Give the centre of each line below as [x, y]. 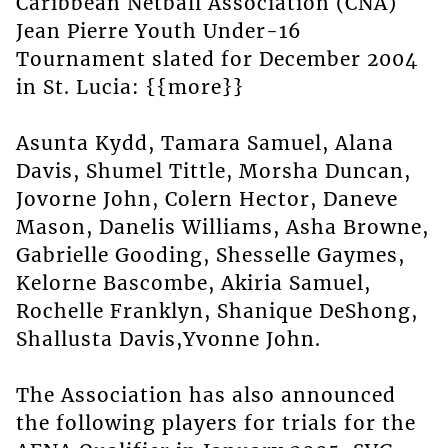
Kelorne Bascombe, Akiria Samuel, [193, 283]
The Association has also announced [205, 395]
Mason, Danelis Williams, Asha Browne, [222, 227]
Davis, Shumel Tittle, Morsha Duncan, [213, 171]
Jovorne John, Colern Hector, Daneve [206, 199]
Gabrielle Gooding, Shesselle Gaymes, [210, 255]
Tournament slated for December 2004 [216, 59]
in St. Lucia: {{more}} [129, 87]
